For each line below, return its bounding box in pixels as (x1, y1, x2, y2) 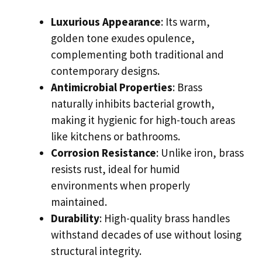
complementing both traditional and (51, 47, 224, 61)
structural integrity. (51, 244, 142, 258)
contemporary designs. (51, 64, 160, 78)
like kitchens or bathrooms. (51, 129, 180, 143)
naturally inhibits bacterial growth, (51, 96, 215, 111)
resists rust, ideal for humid (51, 162, 180, 176)
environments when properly (51, 178, 190, 192)
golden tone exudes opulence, (51, 31, 195, 45)
